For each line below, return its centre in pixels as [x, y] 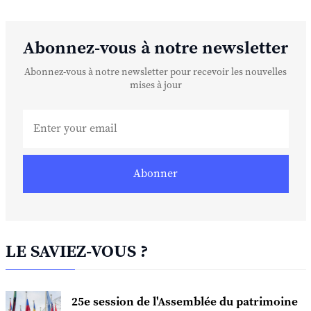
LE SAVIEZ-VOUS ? [77, 251]
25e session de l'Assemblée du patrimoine [184, 302]
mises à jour [155, 85]
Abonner [155, 173]
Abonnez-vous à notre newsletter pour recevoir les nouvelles [155, 72]
